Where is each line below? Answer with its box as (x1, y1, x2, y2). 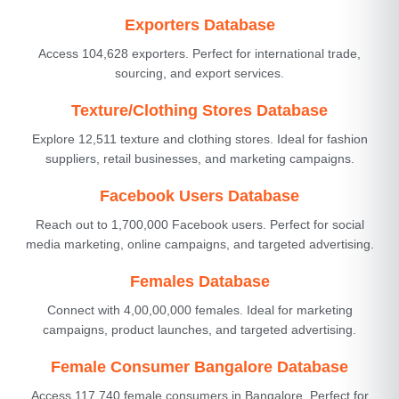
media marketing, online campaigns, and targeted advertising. (25, 236, 374, 251)
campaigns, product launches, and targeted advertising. (43, 322, 356, 337)
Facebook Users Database (100, 186, 299, 205)
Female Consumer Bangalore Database (51, 357, 348, 376)
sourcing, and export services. (115, 65, 284, 80)
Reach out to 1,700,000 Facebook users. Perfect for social (35, 216, 364, 232)
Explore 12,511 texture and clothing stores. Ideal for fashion (31, 131, 368, 146)
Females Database (129, 272, 270, 290)
